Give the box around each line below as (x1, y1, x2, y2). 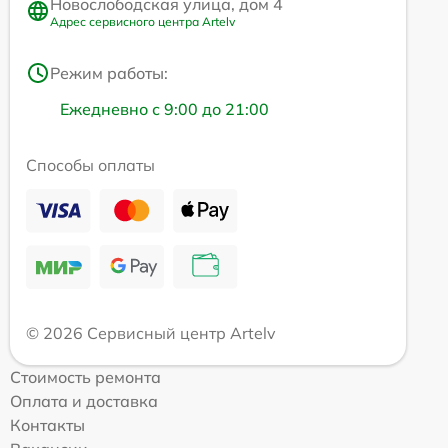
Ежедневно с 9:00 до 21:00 (60, 98, 269, 119)
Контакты (10, 414, 85, 435)
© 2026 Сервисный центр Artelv (26, 322, 276, 343)
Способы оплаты (26, 154, 155, 175)
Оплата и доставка (10, 390, 158, 411)
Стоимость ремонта (10, 366, 161, 387)
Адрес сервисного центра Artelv (50, 13, 235, 29)
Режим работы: (50, 62, 168, 83)
